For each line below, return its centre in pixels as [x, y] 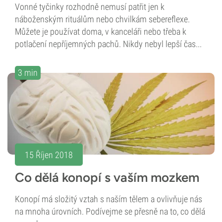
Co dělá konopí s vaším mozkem [107, 178]
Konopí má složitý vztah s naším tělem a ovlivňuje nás [109, 199]
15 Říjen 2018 [49, 155]
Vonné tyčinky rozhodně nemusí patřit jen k [90, 7]
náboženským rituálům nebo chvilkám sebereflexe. [102, 19]
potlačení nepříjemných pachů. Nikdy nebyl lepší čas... [108, 44]
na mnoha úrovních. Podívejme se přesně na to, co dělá [110, 212]
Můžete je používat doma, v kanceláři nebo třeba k [101, 32]
